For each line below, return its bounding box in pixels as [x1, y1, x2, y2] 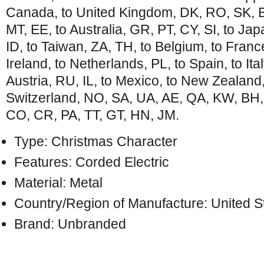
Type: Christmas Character [14, 134, 178, 149]
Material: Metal [14, 175, 103, 190]
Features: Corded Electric [14, 154, 170, 170]
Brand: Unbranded [14, 216, 127, 232]
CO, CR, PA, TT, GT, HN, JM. [6, 107, 179, 123]
